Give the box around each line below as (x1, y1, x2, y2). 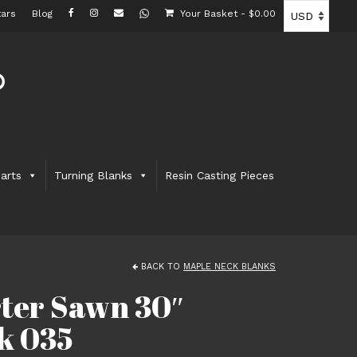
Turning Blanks (54, 169, 133, 182)
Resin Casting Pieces (165, 169, 275, 182)
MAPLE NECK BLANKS (183, 261, 276, 272)
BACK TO (138, 261, 183, 272)
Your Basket (177, 8, 241, 19)
